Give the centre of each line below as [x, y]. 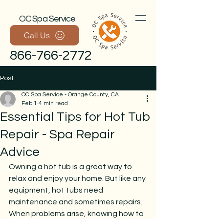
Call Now [78, 150]
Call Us [37, 35]
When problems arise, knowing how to [77, 214]
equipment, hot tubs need [57, 190]
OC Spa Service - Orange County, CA [70, 95]
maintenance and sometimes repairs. [76, 202]
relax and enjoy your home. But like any [78, 178]
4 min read [53, 103]
